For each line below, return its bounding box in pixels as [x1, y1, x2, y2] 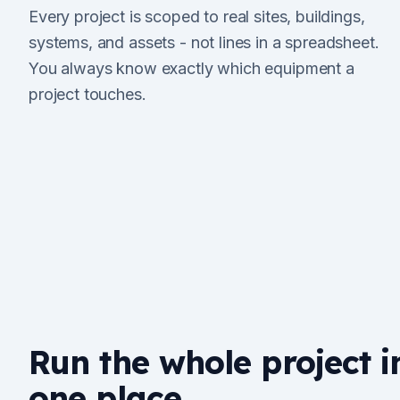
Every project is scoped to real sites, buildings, [29, 7, 365, 26]
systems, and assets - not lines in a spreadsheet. [29, 33, 379, 52]
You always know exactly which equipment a [29, 59, 354, 78]
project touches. [29, 85, 146, 104]
